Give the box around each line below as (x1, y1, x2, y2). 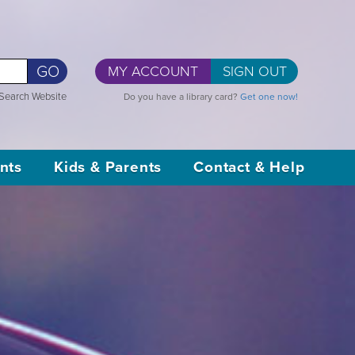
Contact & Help (193, 158, 305, 176)
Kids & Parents (54, 158, 162, 176)
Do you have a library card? (124, 91, 240, 102)
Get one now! (240, 91, 298, 102)
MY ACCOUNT (108, 63, 198, 80)
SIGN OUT (222, 63, 287, 80)
